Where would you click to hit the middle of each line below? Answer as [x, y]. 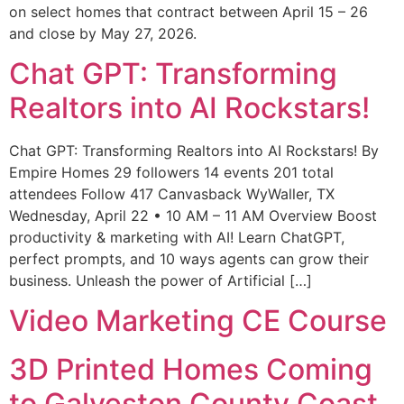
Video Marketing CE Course [198, 321]
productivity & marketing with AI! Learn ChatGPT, [177, 237]
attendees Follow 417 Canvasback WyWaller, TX [172, 193]
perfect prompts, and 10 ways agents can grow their [189, 258]
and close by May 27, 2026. [103, 33]
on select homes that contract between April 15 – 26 [188, 11]
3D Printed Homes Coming [191, 370]
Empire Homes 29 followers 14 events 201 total [171, 172]
